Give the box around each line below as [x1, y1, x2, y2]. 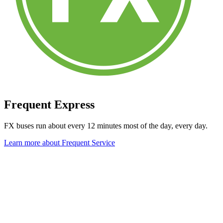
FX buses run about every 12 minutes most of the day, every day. [4, 121, 208, 130]
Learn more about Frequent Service [4, 138, 115, 147]
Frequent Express [4, 98, 95, 111]
